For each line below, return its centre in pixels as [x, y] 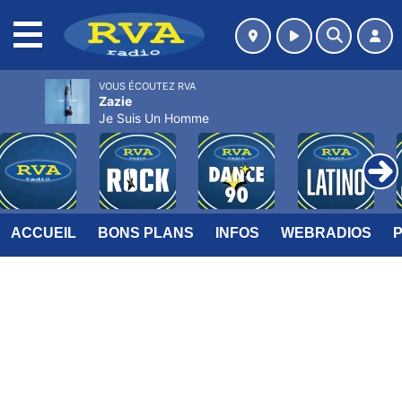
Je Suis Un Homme [154, 118]
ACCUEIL [44, 233]
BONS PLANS [146, 233]
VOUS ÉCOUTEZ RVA [147, 86]
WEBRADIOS [326, 233]
